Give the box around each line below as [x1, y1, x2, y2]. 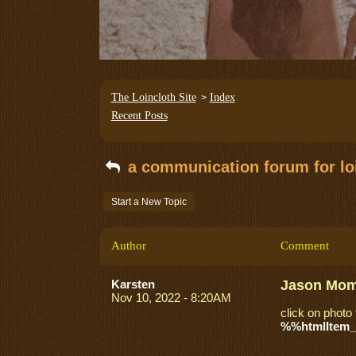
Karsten [110, 277, 155, 291]
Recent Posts [110, 110, 168, 122]
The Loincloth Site [110, 91, 196, 103]
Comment [280, 239, 329, 252]
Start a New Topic [110, 196, 187, 207]
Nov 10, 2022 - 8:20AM [110, 291, 231, 304]
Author [110, 239, 146, 252]
